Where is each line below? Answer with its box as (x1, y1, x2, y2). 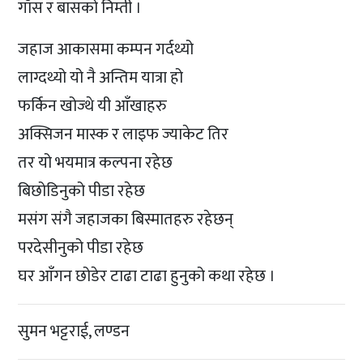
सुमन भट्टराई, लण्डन (18, 317, 130, 345)
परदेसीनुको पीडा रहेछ (18, 233, 144, 262)
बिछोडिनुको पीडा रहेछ (18, 177, 146, 205)
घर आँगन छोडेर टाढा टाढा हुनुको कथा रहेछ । (18, 262, 276, 290)
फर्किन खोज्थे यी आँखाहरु (18, 92, 168, 120)
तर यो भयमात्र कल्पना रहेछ (18, 148, 173, 177)
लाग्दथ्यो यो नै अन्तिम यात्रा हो (18, 63, 184, 92)
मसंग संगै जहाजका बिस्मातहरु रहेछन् (18, 205, 234, 233)
